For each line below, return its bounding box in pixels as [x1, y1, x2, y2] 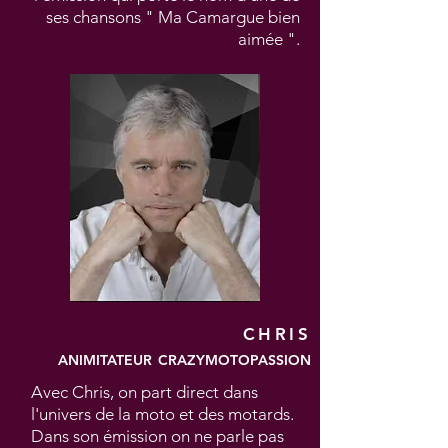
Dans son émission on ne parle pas [31, 426, 284, 446]
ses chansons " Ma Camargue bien [46, 7, 300, 27]
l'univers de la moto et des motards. [31, 404, 294, 424]
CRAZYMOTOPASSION [158, 351, 311, 369]
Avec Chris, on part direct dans [31, 382, 258, 402]
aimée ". [238, 29, 300, 49]
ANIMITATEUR [58, 351, 152, 369]
